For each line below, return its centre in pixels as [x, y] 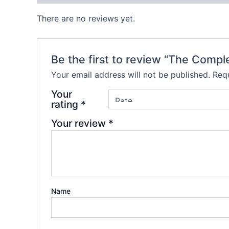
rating [66, 104]
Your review [79, 123]
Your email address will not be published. [130, 74]
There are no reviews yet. [86, 19]
